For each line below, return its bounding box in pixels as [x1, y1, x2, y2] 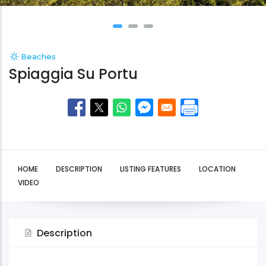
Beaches [21, 52, 56, 62]
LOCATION [199, 164, 236, 175]
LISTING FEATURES [120, 164, 181, 175]
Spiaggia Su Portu [9, 64, 138, 84]
